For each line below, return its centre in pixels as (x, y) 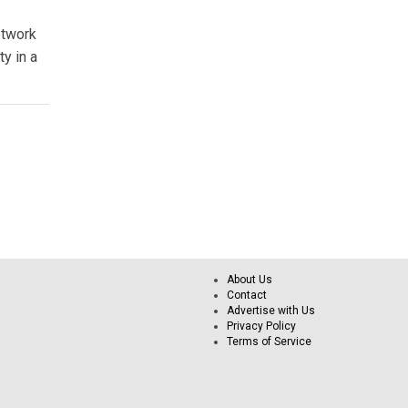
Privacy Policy (261, 326)
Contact (247, 295)
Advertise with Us (271, 310)
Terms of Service (269, 341)
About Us (250, 279)
